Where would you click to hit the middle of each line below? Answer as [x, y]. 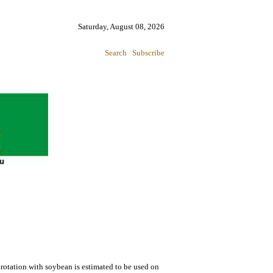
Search [116, 53]
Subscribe [148, 53]
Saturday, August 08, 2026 [121, 27]
